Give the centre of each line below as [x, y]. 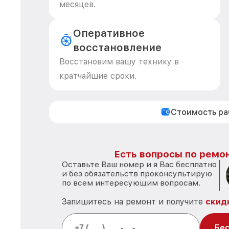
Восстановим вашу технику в [119, 62]
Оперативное [109, 33]
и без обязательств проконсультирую [137, 174]
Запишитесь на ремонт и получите [134, 202]
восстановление [117, 48]
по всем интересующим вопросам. [131, 183]
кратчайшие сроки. [98, 76]
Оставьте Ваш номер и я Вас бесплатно [139, 164]
